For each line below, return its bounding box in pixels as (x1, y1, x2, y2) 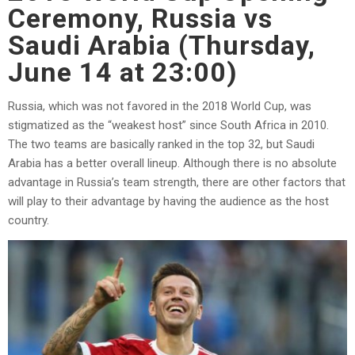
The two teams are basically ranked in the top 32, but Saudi (8, 136, 315, 151)
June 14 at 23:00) (8, 55, 238, 88)
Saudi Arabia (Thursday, (8, 29, 315, 61)
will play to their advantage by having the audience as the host (8, 193, 329, 208)
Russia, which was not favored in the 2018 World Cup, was (8, 98, 311, 113)
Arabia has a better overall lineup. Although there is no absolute (8, 155, 337, 170)
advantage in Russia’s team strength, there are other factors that (8, 174, 345, 189)
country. (8, 212, 49, 227)
